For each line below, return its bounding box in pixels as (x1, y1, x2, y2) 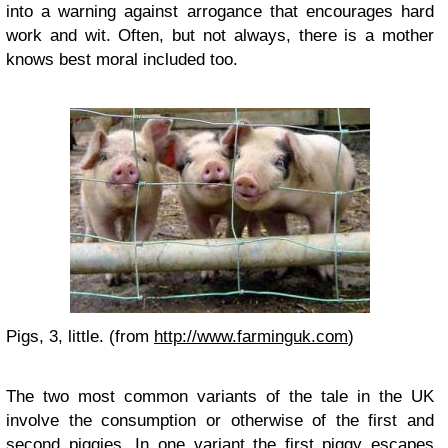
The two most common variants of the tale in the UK (6, 387, 434, 406)
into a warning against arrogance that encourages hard (6, 2, 434, 21)
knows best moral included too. (6, 50, 238, 69)
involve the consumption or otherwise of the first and (6, 411, 434, 430)
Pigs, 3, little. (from (6, 327, 154, 346)
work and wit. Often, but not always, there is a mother (6, 26, 434, 45)
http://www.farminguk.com (154, 327, 348, 346)
